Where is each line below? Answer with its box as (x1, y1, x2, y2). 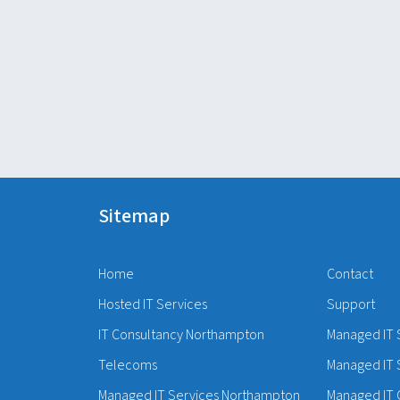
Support (326, 295, 375, 315)
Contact (326, 264, 373, 285)
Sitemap (97, 202, 170, 231)
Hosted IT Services (97, 295, 207, 315)
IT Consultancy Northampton (97, 325, 264, 346)
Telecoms (97, 355, 157, 376)
